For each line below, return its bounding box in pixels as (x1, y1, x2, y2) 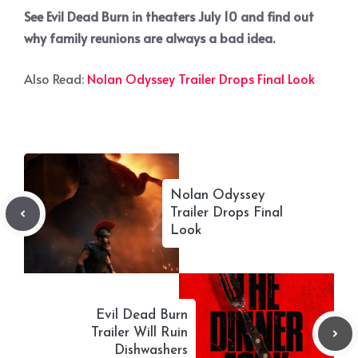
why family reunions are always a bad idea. (24, 29, 275, 47)
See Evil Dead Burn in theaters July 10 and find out (24, 7, 314, 26)
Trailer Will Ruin (91, 326, 188, 340)
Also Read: (24, 70, 87, 88)
